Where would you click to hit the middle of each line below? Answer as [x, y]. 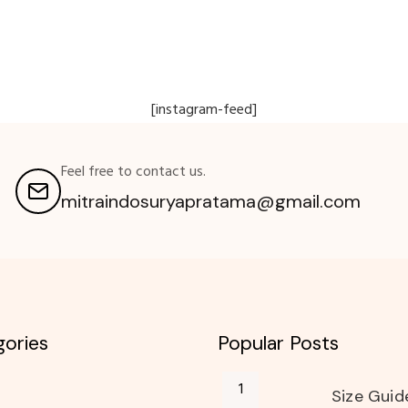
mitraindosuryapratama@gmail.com [210, 202]
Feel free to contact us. [133, 173]
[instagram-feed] [204, 111]
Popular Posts [278, 344]
